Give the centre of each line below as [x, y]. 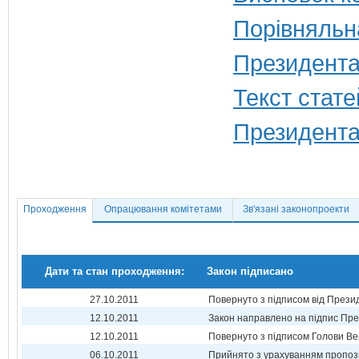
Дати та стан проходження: [114, 271]
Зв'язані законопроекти [296, 209]
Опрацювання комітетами [163, 209]
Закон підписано [250, 271]
